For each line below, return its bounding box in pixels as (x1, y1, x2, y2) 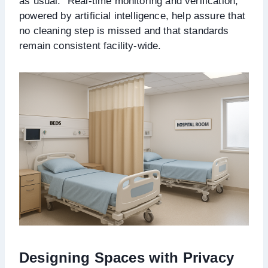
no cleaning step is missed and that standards (19, 25, 229, 36)
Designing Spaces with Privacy (19, 249, 234, 266)
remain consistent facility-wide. (19, 39, 162, 51)
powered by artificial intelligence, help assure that (19, 10, 245, 22)
